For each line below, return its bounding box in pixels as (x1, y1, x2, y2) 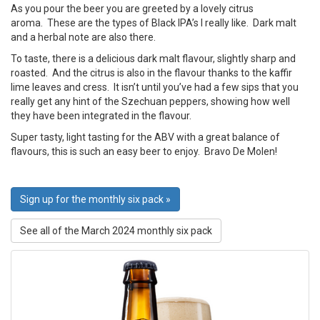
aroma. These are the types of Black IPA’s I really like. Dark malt (11, 17, 296, 29)
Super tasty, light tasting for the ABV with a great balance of (11, 131, 280, 143)
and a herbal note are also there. (11, 31, 156, 43)
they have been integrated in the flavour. (11, 110, 191, 121)
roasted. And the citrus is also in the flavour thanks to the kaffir (11, 67, 292, 79)
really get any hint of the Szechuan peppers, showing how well (11, 96, 290, 107)
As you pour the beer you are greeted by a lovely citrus (11, 3, 254, 14)
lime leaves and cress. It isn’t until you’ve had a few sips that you (11, 81, 299, 93)
